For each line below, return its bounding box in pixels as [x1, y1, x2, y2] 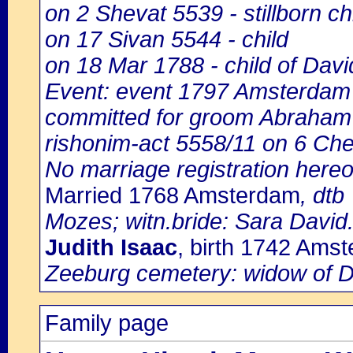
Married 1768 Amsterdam [45, 183, 300, 208]
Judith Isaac [45, 235, 177, 260]
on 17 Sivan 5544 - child [45, 27, 288, 52]
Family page [45, 310, 169, 336]
